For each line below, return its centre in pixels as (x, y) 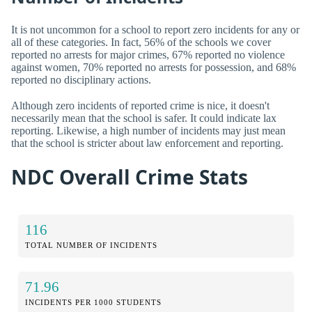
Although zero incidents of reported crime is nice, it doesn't (140, 106)
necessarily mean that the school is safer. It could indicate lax (144, 118)
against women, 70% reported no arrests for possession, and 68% (154, 68)
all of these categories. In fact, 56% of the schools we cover (141, 42)
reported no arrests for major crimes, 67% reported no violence (148, 55)
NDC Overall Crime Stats (130, 177)
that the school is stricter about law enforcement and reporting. (147, 143)
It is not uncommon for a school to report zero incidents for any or (155, 30)
